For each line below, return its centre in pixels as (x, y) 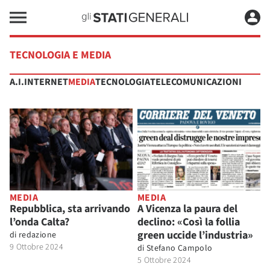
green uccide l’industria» (195, 235)
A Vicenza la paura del (187, 209)
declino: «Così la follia (189, 222)
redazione (38, 235)
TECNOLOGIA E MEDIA (60, 55)
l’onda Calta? (39, 222)
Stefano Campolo (180, 248)
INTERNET (46, 82)
